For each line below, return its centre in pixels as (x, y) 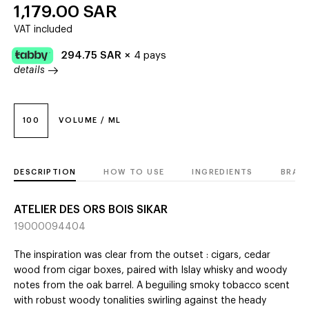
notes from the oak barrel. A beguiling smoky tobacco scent (152, 286)
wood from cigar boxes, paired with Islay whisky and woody (150, 271)
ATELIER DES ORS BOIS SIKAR (91, 210)
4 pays (150, 56)
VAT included (43, 30)
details (29, 71)
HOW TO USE (134, 172)
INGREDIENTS (222, 172)
